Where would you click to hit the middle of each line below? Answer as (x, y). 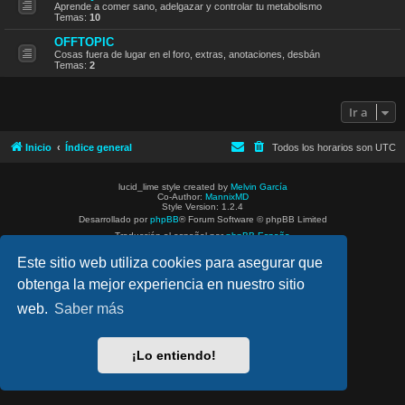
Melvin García (259, 186)
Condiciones (228, 251)
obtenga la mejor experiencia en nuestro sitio (161, 284)
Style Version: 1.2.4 (202, 206)
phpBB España (258, 235)
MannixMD (226, 196)
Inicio (38, 147)
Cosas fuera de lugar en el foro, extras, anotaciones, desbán (187, 54)
